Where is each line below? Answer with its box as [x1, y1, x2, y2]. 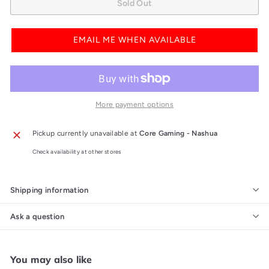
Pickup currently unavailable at [32, 128, 140, 138]
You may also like [10, 253, 92, 265]
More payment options [95, 100, 174, 109]
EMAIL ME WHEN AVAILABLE [73, 35, 196, 45]
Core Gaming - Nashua [139, 128, 218, 138]
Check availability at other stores [32, 148, 121, 155]
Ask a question [10, 211, 65, 221]
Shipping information [10, 185, 89, 195]
